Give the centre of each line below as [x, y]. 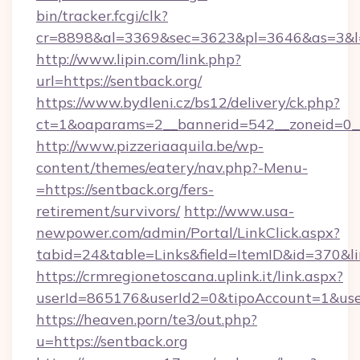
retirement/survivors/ [108, 211]
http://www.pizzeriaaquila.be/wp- [150, 146]
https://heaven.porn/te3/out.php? [147, 319]
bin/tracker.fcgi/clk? [102, 16]
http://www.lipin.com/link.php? [139, 59]
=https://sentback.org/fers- [125, 189]
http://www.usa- [239, 211]
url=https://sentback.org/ [119, 81]
